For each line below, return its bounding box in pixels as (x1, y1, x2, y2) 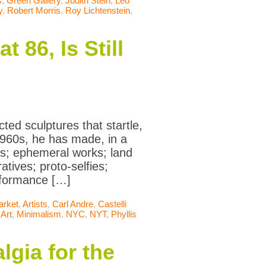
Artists (23, 199, 47, 210)
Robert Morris (7, 5, 61, 16)
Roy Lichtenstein (65, 5, 130, 16)
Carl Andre (52, 199, 93, 210)
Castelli (98, 199, 126, 210)
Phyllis (111, 209, 137, 220)
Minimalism (17, 209, 61, 220)
